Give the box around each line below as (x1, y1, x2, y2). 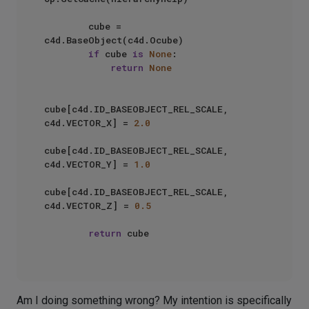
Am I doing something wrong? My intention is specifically (17, 294, 292, 307)
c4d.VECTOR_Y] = (44, 158, 134, 170)
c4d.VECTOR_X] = (44, 117, 134, 129)
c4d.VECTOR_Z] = (44, 199, 134, 212)
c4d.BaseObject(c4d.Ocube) (44, 34, 183, 46)
